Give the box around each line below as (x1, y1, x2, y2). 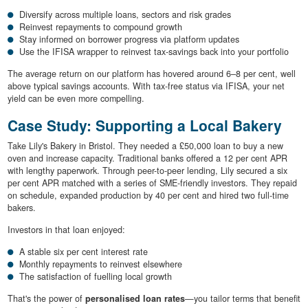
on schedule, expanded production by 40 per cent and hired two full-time (7, 189, 289, 202)
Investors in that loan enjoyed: (7, 223, 125, 236)
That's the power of (7, 292, 85, 305)
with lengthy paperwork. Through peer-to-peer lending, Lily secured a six (7, 164, 287, 177)
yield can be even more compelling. (7, 91, 144, 104)
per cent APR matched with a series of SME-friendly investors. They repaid (7, 177, 297, 190)
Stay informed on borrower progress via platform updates (19, 32, 239, 45)
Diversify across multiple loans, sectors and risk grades (19, 8, 231, 21)
